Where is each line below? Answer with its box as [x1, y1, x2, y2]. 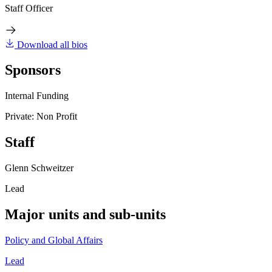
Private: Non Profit [5, 111, 77, 122]
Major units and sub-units [5, 206, 166, 223]
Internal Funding [5, 90, 69, 101]
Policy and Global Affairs [5, 234, 103, 245]
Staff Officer [5, 2, 53, 13]
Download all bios [17, 39, 87, 50]
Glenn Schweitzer [5, 163, 73, 174]
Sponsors [5, 62, 61, 78]
